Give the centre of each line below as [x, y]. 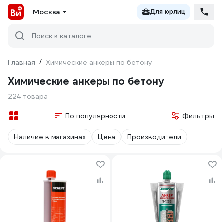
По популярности [95, 116]
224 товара [28, 96]
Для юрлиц [167, 12]
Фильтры [198, 116]
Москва [46, 12]
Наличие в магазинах [50, 137]
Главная [22, 62]
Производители [154, 137]
